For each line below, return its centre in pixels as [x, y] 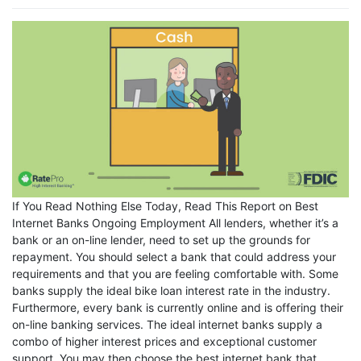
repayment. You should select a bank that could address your [174, 257]
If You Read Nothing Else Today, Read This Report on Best [165, 206]
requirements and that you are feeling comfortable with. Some [175, 274]
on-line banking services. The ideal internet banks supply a [167, 325]
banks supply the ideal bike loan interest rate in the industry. [171, 291]
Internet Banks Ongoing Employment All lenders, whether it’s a [175, 223]
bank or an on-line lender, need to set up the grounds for [161, 240]
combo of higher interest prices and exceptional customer [164, 342]
